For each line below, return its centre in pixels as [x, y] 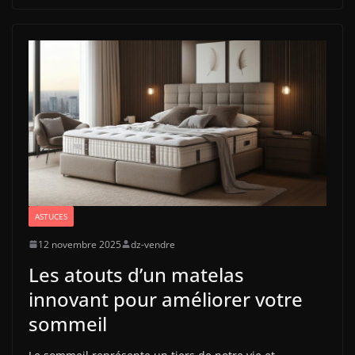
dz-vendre [153, 244]
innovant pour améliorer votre [166, 299]
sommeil [68, 323]
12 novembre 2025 [80, 244]
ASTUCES [51, 216]
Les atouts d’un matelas [136, 274]
